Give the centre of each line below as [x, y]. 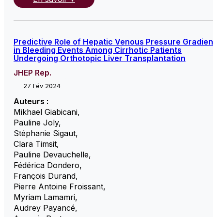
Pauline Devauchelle [51, 154]
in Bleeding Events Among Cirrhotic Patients [98, 50]
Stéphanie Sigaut [45, 133]
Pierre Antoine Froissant [58, 186]
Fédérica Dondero [46, 165]
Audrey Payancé [44, 208]
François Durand [45, 176]
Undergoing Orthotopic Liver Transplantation [100, 58]
